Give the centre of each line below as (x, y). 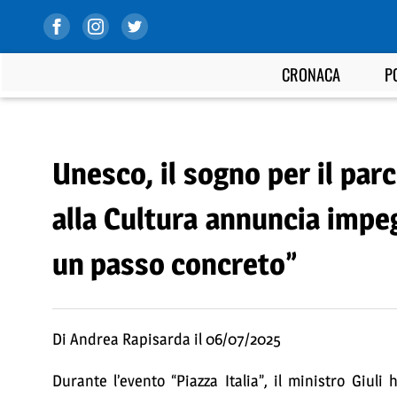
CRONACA (311, 74)
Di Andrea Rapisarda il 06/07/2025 (166, 339)
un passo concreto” (174, 264)
